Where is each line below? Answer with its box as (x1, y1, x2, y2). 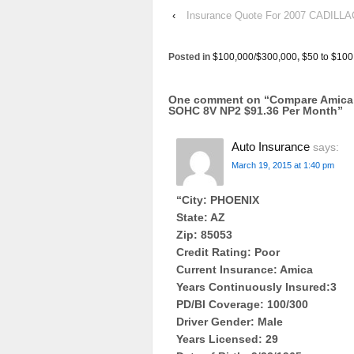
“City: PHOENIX (176, 194, 259, 207)
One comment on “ (168, 92, 269, 106)
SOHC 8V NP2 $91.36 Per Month (168, 104, 337, 117)
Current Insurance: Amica (176, 263, 313, 277)
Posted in (168, 51, 213, 62)
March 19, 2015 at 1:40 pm (232, 160, 334, 170)
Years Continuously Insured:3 (176, 281, 337, 294)
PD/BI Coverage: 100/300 (176, 298, 308, 311)
